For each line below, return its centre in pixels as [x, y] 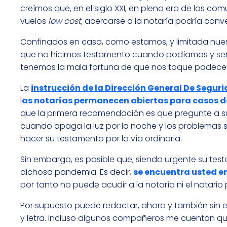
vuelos [34, 21]
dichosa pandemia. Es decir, [77, 172]
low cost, [65, 21]
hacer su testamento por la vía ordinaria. [101, 139]
